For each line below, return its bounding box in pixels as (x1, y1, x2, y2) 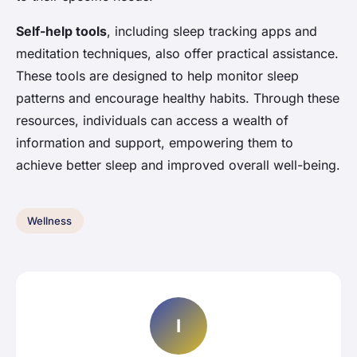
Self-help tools (16, 23, 107, 40)
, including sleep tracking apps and (107, 23, 317, 40)
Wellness (27, 214, 73, 228)
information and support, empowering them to (16, 135, 293, 151)
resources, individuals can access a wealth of (16, 112, 288, 129)
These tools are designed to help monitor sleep (16, 68, 299, 84)
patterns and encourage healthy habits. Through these (16, 90, 339, 107)
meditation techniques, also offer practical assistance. (16, 45, 339, 62)
